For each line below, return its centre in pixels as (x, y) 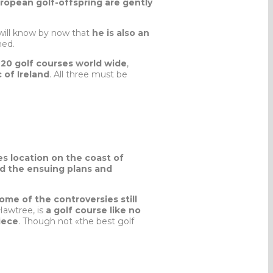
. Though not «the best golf (76, 221)
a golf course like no (93, 210)
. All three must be (88, 74)
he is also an (119, 33)
